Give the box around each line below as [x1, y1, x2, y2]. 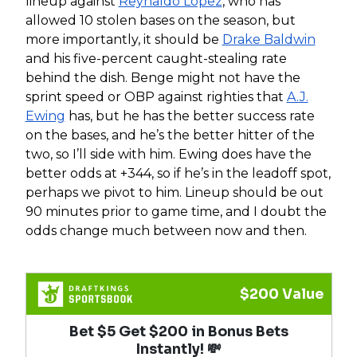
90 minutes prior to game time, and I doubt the [25, 204, 327, 220]
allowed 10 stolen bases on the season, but [25, 13, 296, 29]
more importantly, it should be [25, 32, 222, 48]
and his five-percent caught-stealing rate [25, 51, 287, 67]
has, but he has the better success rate [65, 108, 315, 124]
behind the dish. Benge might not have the [25, 70, 300, 86]
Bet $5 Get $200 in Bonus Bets [69, 323, 288, 341]
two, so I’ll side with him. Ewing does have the [25, 147, 312, 163]
